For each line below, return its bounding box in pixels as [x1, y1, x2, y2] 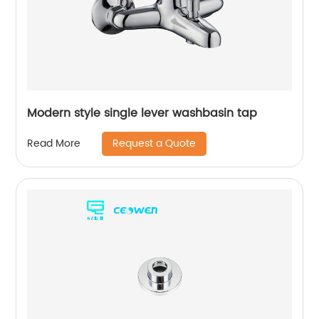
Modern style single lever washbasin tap [27, 103, 258, 122]
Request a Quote [113, 135, 197, 152]
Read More [27, 135, 81, 152]
